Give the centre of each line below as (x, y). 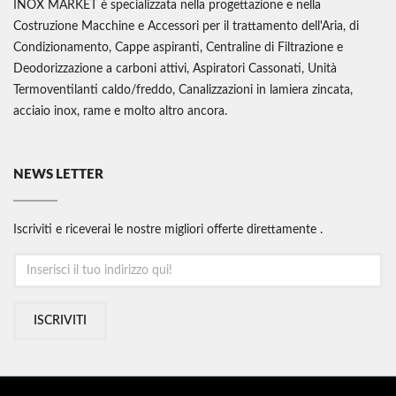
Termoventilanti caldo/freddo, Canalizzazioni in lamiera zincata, (183, 91)
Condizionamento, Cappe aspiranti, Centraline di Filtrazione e (178, 48)
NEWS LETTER (58, 175)
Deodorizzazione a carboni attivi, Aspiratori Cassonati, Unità (175, 69)
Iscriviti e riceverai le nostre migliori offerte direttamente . (168, 230)
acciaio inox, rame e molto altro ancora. (120, 112)
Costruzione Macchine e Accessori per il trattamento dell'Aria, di (186, 27)
